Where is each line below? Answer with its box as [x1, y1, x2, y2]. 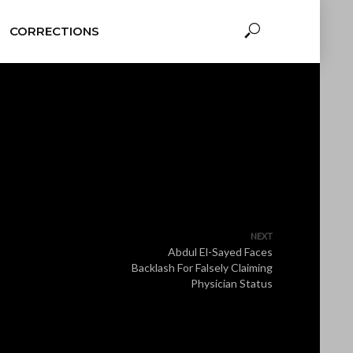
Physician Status [191, 277, 273, 290]
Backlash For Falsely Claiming [132, 261, 273, 274]
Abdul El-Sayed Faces [168, 245, 273, 258]
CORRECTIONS [9, 24, 99, 39]
